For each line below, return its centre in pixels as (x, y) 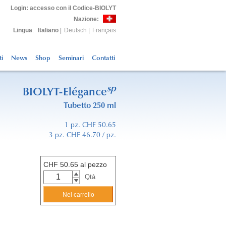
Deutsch (75, 30)
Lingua (23, 30)
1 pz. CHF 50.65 (90, 126)
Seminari (71, 58)
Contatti (103, 58)
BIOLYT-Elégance (65, 93)
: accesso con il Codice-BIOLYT (71, 8)
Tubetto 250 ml (90, 106)
